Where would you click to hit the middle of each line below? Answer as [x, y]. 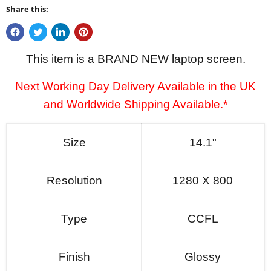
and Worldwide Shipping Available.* [135, 105]
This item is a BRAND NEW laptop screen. [135, 59]
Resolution [74, 181]
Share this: [27, 9]
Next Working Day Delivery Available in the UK [135, 87]
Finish [74, 257]
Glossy [203, 257]
